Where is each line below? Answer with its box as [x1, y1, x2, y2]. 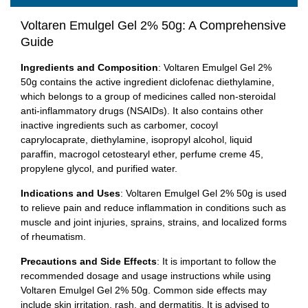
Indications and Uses [21, 187, 120, 199]
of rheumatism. [21, 230, 86, 242]
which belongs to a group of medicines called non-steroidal [21, 90, 276, 102]
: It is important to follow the [157, 255, 276, 267]
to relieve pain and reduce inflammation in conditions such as [21, 201, 286, 213]
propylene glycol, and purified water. [21, 162, 177, 174]
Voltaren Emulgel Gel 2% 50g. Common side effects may [21, 284, 267, 296]
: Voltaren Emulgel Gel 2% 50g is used [120, 187, 287, 199]
